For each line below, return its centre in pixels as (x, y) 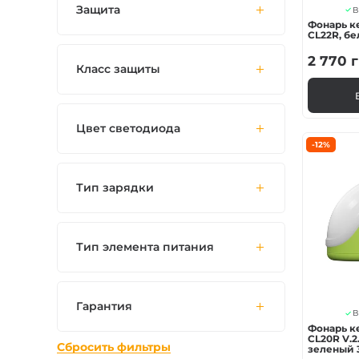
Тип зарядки (115, 188)
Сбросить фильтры (114, 347)
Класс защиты (118, 69)
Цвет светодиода (128, 129)
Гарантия (104, 307)
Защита (98, 10)
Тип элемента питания (145, 247)
